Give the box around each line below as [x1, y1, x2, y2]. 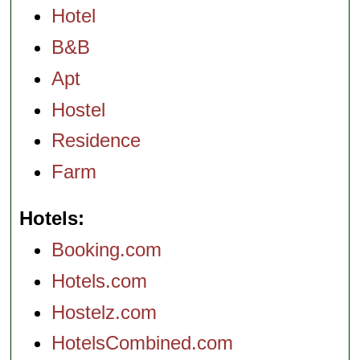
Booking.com [51, 239, 162, 261]
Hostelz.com [51, 301, 157, 323]
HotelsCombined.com [51, 332, 234, 354]
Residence [51, 129, 141, 152]
